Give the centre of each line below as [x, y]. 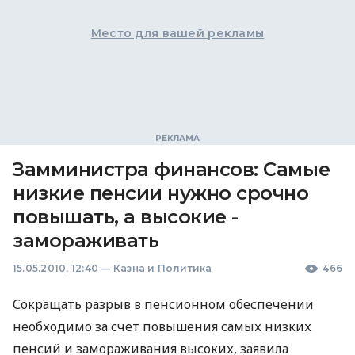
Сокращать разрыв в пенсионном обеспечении [163, 304]
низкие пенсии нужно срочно [161, 193]
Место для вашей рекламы [177, 33]
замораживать [86, 240]
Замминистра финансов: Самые [172, 169]
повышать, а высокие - [126, 217]
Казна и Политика [162, 268]
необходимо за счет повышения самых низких [162, 326]
